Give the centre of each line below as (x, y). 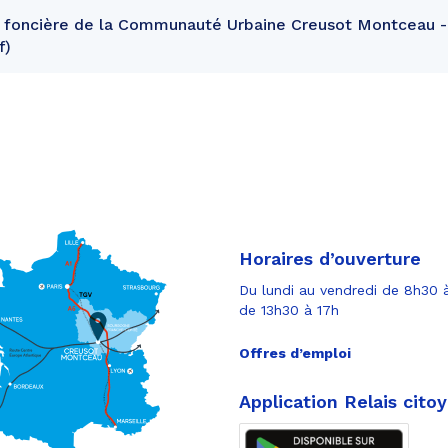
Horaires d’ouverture (330, 258)
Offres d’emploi (295, 352)
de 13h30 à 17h (289, 309)
